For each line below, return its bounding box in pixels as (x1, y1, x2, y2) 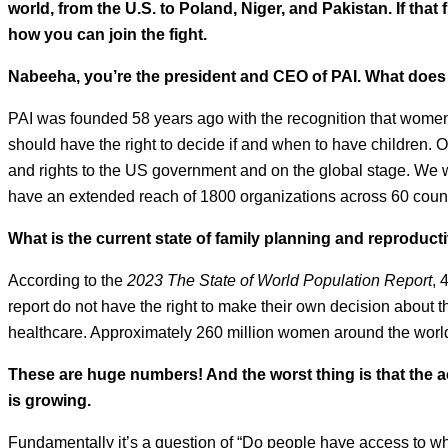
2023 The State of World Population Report (127, 271, 432, 289)
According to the (8, 271, 127, 289)
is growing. (8, 391, 91, 409)
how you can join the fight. (8, 25, 207, 43)
